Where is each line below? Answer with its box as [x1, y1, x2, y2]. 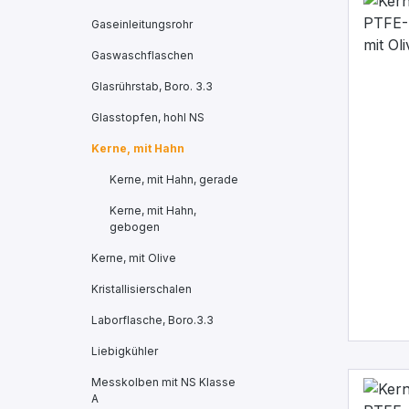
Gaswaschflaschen [91, 48, 194, 62]
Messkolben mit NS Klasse [91, 375, 236, 389]
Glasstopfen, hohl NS [91, 110, 204, 124]
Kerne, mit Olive [91, 251, 176, 265]
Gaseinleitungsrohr [91, 17, 193, 31]
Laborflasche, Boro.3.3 [91, 313, 214, 327]
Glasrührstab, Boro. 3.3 [91, 79, 213, 93]
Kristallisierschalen [91, 282, 192, 296]
